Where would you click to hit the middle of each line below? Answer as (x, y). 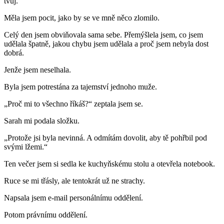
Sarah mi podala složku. (42, 121)
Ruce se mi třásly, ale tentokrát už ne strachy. (74, 181)
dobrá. (14, 53)
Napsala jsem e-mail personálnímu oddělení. (73, 198)
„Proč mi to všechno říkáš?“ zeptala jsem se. (73, 104)
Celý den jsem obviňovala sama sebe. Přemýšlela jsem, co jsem (103, 35)
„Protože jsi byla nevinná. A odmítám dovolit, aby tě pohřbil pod (105, 138)
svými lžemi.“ (26, 147)
